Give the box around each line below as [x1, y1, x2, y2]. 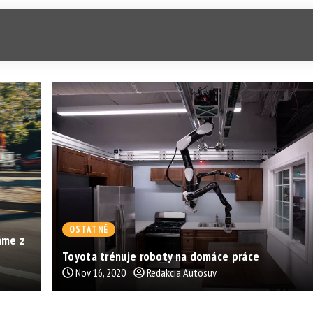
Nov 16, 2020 [75, 265, 126, 279]
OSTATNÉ [69, 223, 109, 235]
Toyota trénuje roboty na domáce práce [62, 247, 260, 264]
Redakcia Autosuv [147, 265, 217, 279]
